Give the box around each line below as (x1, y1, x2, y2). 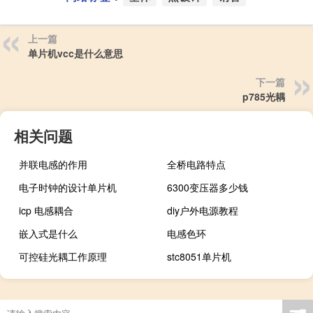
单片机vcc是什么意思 (28, 46, 123, 61)
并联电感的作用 (19, 157, 87, 172)
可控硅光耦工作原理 (19, 249, 107, 264)
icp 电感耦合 (19, 203, 73, 218)
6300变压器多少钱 (167, 180, 249, 195)
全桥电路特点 (167, 157, 226, 172)
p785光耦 (242, 89, 285, 104)
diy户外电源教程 (167, 203, 239, 218)
